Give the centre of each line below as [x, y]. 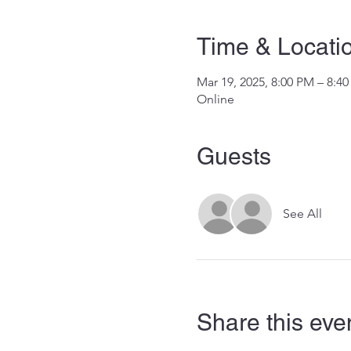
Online [215, 99]
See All [302, 213]
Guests [233, 156]
